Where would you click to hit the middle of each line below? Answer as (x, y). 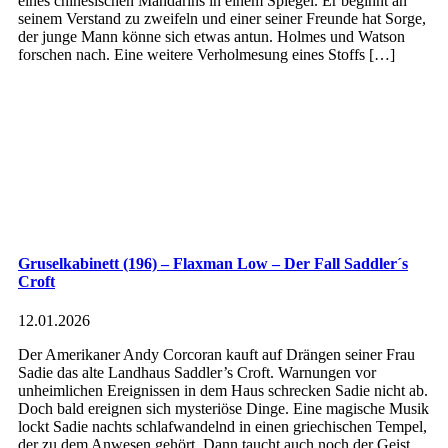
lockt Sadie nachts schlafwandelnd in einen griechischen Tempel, (222, 427)
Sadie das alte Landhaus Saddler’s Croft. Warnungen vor (197, 373)
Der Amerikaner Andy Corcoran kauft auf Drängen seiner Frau (216, 355)
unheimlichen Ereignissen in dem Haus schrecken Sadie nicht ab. (223, 391)
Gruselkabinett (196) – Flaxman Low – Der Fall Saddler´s (213, 264)
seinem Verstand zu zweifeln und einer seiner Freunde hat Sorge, (222, 18)
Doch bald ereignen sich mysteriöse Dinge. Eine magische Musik (223, 409)
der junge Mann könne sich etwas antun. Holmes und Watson (211, 36)
